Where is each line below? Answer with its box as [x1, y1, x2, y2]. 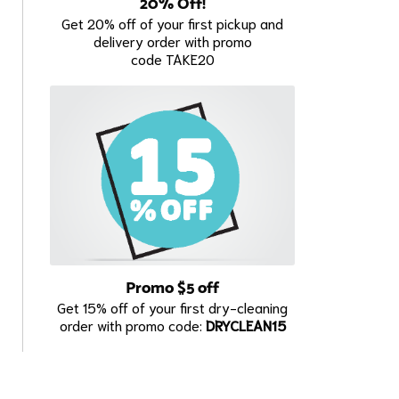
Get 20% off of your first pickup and [61, 12, 284, 32]
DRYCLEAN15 [205, 315, 286, 335]
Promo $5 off [126, 275, 220, 302]
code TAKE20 [130, 48, 215, 68]
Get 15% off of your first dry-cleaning [57, 297, 289, 317]
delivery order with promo [93, 30, 252, 50]
